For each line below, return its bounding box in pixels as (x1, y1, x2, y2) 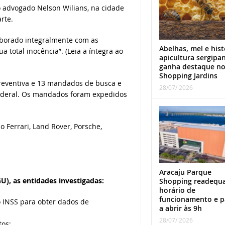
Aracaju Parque (159, 167, 211, 177)
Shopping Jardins (159, 71, 217, 81)
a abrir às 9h (159, 203, 202, 213)
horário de (159, 185, 195, 195)
